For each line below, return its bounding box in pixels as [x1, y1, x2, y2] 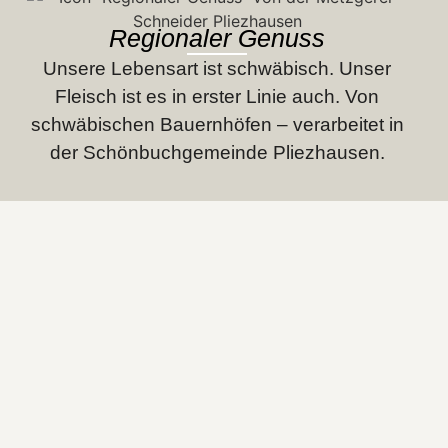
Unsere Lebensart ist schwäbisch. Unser [43, 58, 392, 79]
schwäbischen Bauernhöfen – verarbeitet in [30, 114, 404, 135]
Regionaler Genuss [109, 24, 326, 52]
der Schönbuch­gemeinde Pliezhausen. [49, 142, 385, 163]
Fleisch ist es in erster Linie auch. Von [55, 86, 380, 107]
